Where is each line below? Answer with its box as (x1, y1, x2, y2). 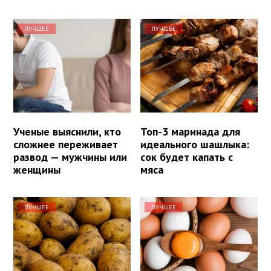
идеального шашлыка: (140, 137, 250, 151)
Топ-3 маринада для (140, 124, 241, 139)
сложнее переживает (13, 137, 118, 151)
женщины (13, 162, 60, 177)
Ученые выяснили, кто (13, 124, 121, 139)
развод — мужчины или (13, 149, 127, 164)
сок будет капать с (140, 149, 233, 164)
